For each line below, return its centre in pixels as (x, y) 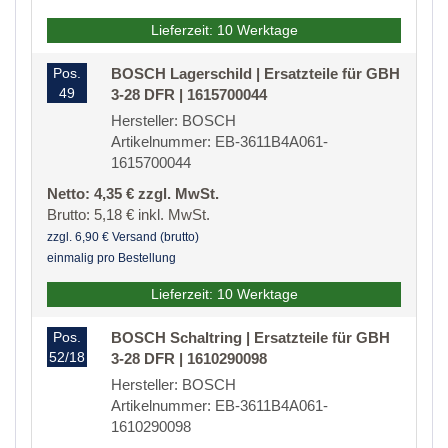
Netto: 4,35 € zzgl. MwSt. (133, 194)
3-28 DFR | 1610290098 (189, 359)
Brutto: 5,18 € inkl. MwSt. (128, 215)
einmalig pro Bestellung (111, 258)
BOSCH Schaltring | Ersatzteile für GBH (250, 338)
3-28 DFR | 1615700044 (189, 95)
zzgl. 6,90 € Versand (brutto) (123, 237)
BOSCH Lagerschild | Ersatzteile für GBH (255, 74)
